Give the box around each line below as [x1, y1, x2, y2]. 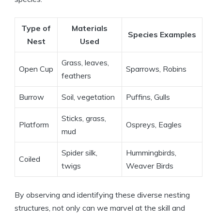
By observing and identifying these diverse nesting [15, 190, 190, 200]
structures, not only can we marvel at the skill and [15, 203, 185, 213]
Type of [21, 23, 51, 33]
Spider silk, [62, 148, 97, 158]
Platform [19, 120, 49, 130]
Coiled [19, 154, 40, 164]
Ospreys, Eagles [126, 120, 182, 130]
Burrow [19, 92, 44, 102]
